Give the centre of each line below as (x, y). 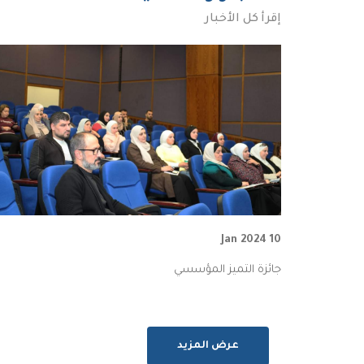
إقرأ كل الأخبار (243, 20)
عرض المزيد (208, 347)
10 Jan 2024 (275, 240)
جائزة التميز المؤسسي (227, 271)
